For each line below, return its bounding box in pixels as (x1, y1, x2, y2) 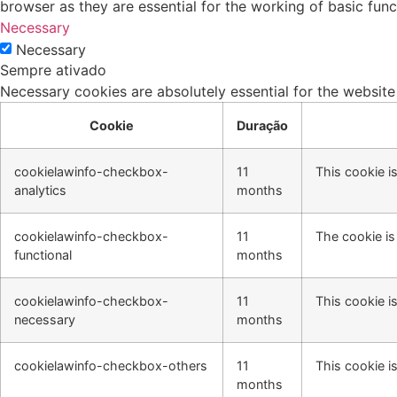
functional (14, 246, 72, 262)
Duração (237, 117, 288, 133)
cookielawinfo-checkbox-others (14, 357, 207, 373)
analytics (14, 182, 66, 198)
